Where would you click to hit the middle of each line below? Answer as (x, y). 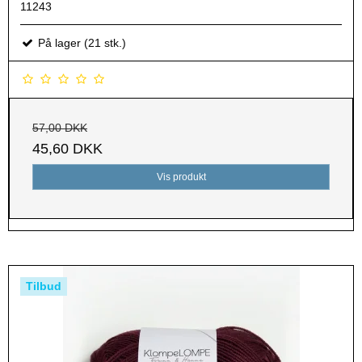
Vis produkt (181, 177)
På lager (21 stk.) (80, 42)
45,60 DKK (67, 148)
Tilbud (44, 286)
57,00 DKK (60, 127)
